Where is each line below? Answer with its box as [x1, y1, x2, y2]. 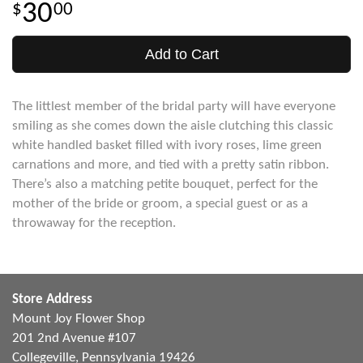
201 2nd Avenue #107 [12, 331, 136, 345]
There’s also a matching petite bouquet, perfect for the [12, 177, 318, 191]
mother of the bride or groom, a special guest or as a [12, 197, 308, 211]
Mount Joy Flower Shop [12, 312, 145, 326]
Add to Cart [144, 46, 219, 62]
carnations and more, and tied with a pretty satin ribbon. [12, 158, 329, 172]
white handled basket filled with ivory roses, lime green [12, 139, 322, 152]
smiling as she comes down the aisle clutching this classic [12, 119, 333, 133]
